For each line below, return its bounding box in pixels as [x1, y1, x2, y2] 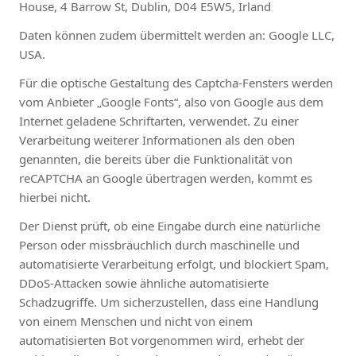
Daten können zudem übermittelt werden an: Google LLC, [19, 26, 335, 43]
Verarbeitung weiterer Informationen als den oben [19, 131, 295, 148]
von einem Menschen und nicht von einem [19, 312, 253, 329]
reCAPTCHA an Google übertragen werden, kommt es [19, 169, 312, 186]
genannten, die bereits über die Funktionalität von [19, 150, 292, 167]
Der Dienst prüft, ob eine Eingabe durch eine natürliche [19, 217, 320, 234]
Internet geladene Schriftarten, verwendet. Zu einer [19, 112, 299, 129]
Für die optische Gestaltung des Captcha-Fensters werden [19, 74, 333, 91]
